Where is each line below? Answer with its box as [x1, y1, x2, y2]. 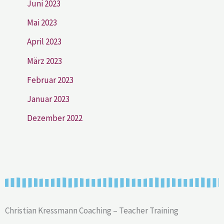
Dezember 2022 [27, 112, 82, 124]
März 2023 [27, 55, 62, 66]
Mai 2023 [27, 17, 57, 28]
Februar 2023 [27, 74, 73, 85]
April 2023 [27, 36, 61, 47]
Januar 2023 [27, 93, 69, 105]
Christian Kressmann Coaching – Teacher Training [5, 204, 178, 216]
